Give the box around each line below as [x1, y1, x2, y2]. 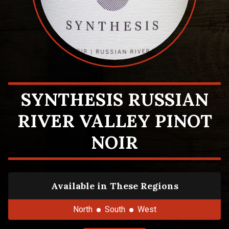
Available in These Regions [51, 180, 178, 192]
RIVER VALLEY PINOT [17, 109, 212, 132]
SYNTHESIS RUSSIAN [20, 88, 209, 111]
